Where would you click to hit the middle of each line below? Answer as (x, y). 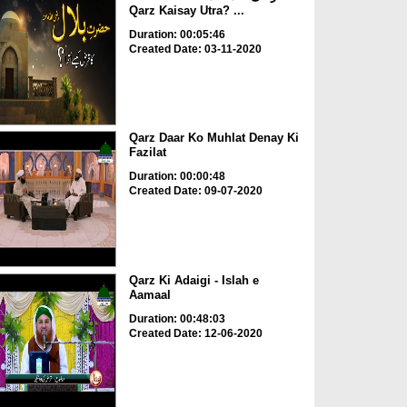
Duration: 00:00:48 (177, 177)
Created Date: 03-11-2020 (195, 49)
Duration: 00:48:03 (177, 318)
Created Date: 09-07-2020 (195, 191)
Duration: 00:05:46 (177, 34)
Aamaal (149, 294)
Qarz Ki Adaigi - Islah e (194, 280)
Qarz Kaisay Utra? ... (186, 10)
